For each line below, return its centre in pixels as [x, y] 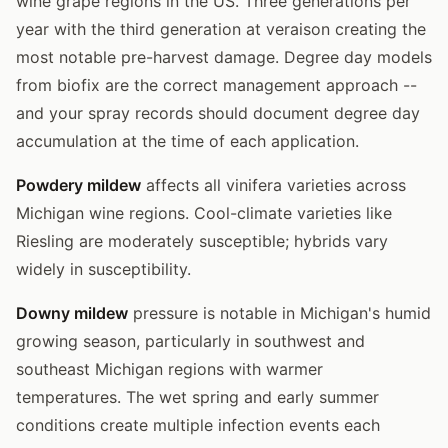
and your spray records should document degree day [218, 112]
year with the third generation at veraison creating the [221, 28]
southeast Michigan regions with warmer [169, 368]
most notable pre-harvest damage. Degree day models [224, 56]
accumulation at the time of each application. [187, 140]
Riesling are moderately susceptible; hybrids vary [202, 240]
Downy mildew [72, 312]
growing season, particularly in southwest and [190, 340]
